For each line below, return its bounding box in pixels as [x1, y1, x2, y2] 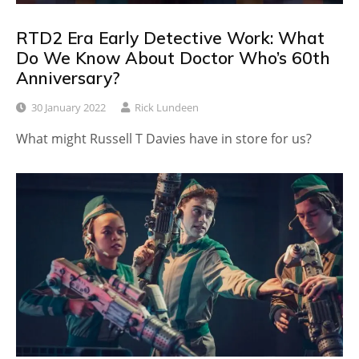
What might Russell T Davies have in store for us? [16, 129, 312, 147]
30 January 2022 [31, 99, 106, 115]
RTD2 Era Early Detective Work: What [16, 26, 325, 48]
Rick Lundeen [135, 99, 199, 115]
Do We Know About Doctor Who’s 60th [16, 46, 330, 68]
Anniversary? [16, 67, 120, 88]
